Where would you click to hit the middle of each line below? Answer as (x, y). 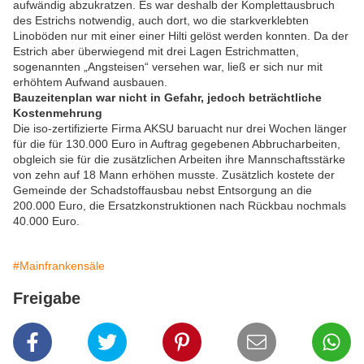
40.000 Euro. (46, 221)
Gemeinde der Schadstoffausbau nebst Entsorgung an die (162, 191)
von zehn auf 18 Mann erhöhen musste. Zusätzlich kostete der (174, 175)
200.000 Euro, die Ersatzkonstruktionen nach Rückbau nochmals (180, 206)
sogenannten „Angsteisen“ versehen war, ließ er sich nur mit (168, 67)
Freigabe (47, 299)
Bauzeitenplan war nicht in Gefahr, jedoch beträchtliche (167, 98)
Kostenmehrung (58, 113)
